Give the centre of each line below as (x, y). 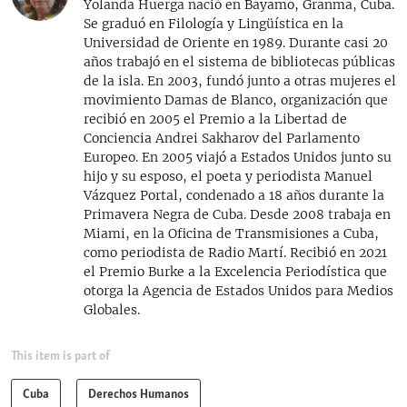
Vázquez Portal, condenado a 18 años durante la (234, 195)
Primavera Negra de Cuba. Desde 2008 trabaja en (237, 214)
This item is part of (60, 356)
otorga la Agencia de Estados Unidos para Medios (238, 290)
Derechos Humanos (139, 394)
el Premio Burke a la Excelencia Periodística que (235, 271)
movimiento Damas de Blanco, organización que (236, 99)
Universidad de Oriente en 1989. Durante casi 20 (236, 42)
